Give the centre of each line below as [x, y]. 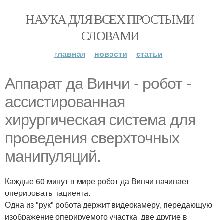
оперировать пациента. [48, 193]
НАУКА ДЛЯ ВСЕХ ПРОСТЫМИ [110, 19]
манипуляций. [53, 156]
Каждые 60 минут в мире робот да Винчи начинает [97, 181]
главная [69, 54]
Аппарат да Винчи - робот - [98, 83]
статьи [149, 54]
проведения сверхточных [92, 138]
